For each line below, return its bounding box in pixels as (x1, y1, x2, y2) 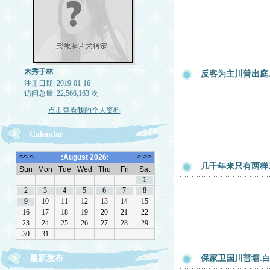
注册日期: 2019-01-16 (24, 79, 90, 87)
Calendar (30, 130, 63, 139)
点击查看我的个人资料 (48, 106, 121, 115)
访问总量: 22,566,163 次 (24, 89, 98, 98)
